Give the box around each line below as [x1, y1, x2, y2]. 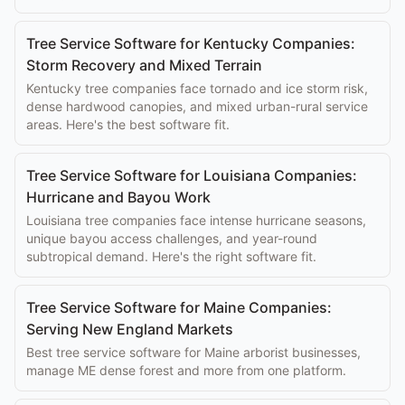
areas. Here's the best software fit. [26, 117, 230, 132]
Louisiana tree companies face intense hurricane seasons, [26, 212, 366, 228]
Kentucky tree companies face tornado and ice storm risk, [26, 80, 368, 96]
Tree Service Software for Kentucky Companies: [26, 34, 355, 52]
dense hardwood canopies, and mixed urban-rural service [26, 99, 368, 114]
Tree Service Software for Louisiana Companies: [26, 166, 357, 184]
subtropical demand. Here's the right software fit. [26, 249, 316, 264]
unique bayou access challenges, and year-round [26, 231, 317, 246]
